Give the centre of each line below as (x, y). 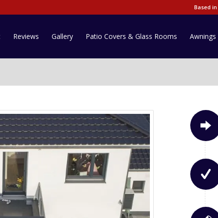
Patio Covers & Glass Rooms (132, 36)
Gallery (63, 36)
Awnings (203, 36)
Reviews (26, 36)
